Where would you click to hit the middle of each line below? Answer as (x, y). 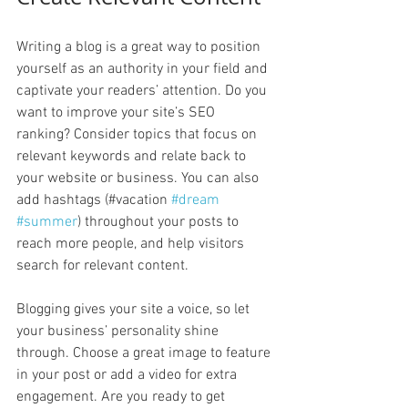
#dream (195, 200)
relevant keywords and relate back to (133, 156)
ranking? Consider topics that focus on (138, 134)
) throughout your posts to (160, 222)
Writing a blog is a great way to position (140, 47)
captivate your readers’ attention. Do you (143, 91)
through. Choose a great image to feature (145, 353)
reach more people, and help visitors (132, 244)
